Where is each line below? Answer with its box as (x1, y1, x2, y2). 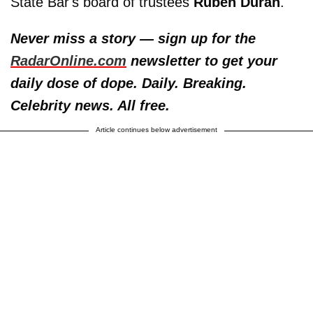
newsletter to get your (126, 53, 277, 69)
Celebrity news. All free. (10, 98, 170, 114)
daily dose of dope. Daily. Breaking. (10, 75, 247, 92)
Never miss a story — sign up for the (10, 31, 256, 47)
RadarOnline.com (10, 53, 126, 69)
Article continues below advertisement (96, 126, 217, 134)
